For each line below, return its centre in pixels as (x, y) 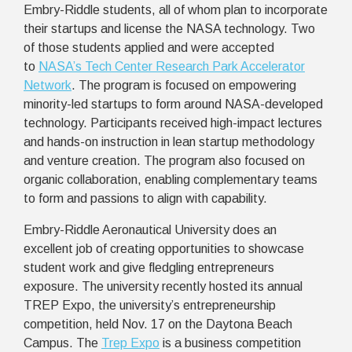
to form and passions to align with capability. (145, 198)
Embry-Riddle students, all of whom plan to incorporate (176, 9)
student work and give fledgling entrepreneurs (149, 267)
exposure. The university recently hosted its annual (163, 286)
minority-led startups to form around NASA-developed (173, 104)
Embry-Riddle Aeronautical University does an (150, 229)
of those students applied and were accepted (149, 47)
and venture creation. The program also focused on (164, 160)
